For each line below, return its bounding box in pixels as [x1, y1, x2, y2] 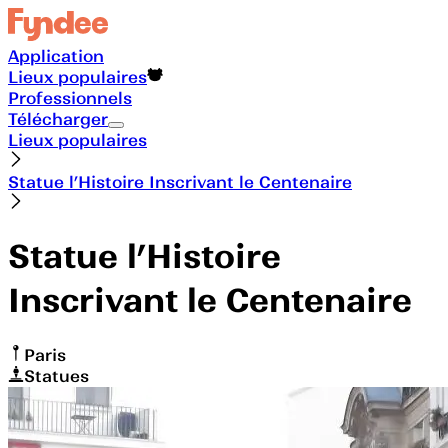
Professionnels [8, 87, 132, 108]
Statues [24, 365, 89, 386]
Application [8, 45, 104, 66]
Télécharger [8, 108, 108, 129]
